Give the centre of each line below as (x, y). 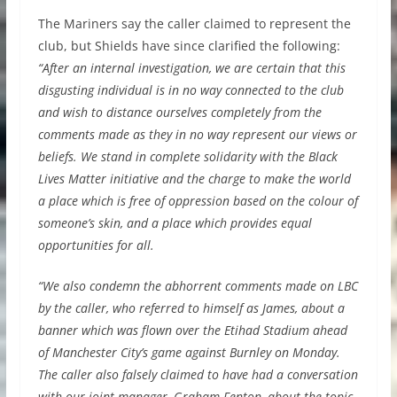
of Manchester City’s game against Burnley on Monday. (189, 353)
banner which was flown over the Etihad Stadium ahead (192, 331)
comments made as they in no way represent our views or (197, 135)
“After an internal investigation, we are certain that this (191, 68)
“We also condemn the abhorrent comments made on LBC (198, 286)
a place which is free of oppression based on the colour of (198, 201)
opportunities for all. (96, 245)
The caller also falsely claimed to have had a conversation (198, 375)
